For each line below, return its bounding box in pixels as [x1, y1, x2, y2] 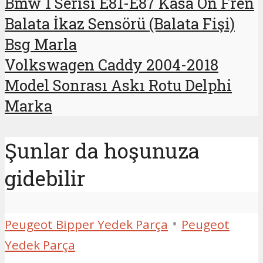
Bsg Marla [5, 34, 77, 55]
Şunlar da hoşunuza [5, 137, 200, 165]
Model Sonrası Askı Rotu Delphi [5, 75, 232, 96]
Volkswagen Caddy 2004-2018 [5, 55, 218, 75]
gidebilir [5, 164, 86, 193]
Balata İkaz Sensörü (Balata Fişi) [5, 14, 235, 34]
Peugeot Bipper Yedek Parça [5, 215, 168, 232]
